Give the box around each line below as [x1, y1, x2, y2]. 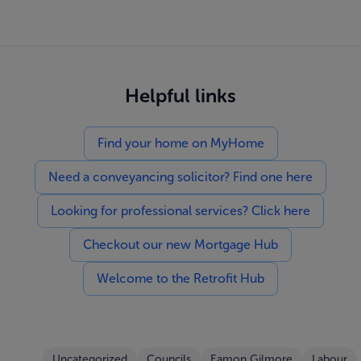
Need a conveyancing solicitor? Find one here [48, 169, 313, 185]
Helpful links [125, 84, 236, 107]
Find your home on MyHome [97, 135, 264, 151]
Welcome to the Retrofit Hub [97, 271, 264, 286]
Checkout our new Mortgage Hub [83, 237, 278, 252]
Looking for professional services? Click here [51, 203, 310, 218]
